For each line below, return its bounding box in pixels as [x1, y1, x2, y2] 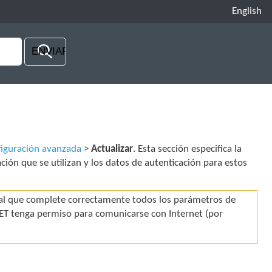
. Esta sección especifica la [133, 144, 242, 155]
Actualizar [91, 144, 134, 155]
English [232, 6, 262, 17]
